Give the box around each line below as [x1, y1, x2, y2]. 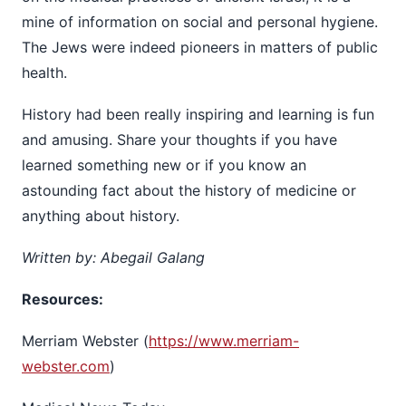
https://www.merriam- [149, 331, 299, 350]
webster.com [22, 356, 110, 375]
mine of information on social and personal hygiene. [22, 12, 378, 31]
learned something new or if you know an [22, 155, 306, 174]
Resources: [22, 289, 103, 308]
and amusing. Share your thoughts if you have [22, 130, 337, 149]
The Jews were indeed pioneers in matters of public [22, 37, 378, 56]
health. [22, 63, 67, 82]
